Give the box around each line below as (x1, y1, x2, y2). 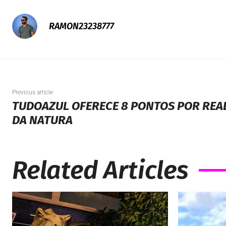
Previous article (12, 89, 53, 96)
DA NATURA (12, 113, 73, 128)
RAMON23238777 (49, 21, 114, 32)
